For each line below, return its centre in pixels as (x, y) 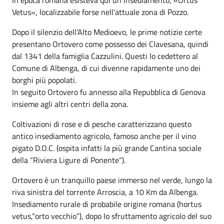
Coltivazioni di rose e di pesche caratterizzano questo (102, 124)
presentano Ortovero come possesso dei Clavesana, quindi (110, 44)
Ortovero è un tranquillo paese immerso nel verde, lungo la (112, 180)
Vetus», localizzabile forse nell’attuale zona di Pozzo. (100, 12)
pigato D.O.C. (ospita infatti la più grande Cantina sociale (107, 148)
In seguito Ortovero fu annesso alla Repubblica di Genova (109, 92)
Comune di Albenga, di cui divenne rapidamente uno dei (106, 68)
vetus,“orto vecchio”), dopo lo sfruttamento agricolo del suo (112, 216)
